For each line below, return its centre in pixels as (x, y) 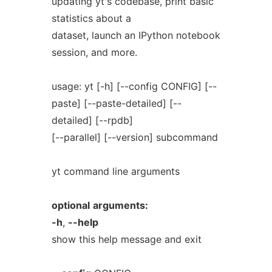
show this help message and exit (126, 239)
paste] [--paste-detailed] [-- (116, 103)
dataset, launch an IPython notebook (136, 35)
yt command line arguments (115, 171)
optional (70, 205)
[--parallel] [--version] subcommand (134, 137)
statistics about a (91, 18)
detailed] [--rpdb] (92, 120)
